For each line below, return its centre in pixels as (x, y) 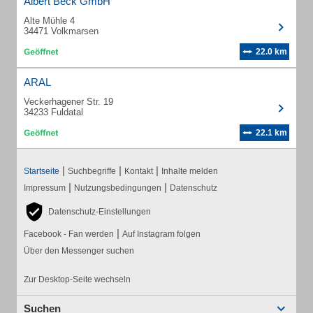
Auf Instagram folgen (161, 234)
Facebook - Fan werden (69, 234)
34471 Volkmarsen (61, 31)
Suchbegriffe (92, 171)
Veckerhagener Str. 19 (68, 102)
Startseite (42, 171)
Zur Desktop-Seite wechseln (77, 279)
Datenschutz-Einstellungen (100, 212)
